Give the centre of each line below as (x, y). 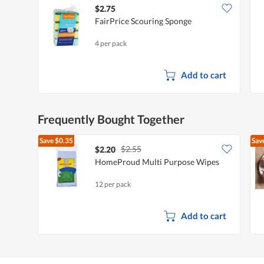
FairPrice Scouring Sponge (143, 21)
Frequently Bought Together (111, 119)
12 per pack (113, 184)
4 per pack (111, 43)
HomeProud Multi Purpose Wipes (157, 161)
